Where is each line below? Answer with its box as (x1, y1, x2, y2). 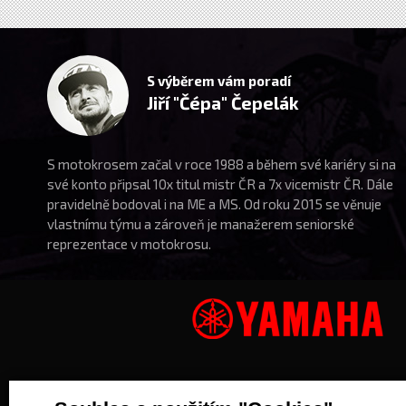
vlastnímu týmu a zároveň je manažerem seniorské (47, 216, 355, 232)
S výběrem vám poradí (147, 72, 292, 89)
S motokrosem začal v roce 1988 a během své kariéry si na (47, 156, 397, 172)
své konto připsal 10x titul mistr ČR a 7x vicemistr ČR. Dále (47, 176, 394, 192)
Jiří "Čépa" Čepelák (147, 92, 300, 113)
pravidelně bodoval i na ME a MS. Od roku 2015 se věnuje (47, 196, 382, 212)
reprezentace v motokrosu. (47, 236, 212, 252)
